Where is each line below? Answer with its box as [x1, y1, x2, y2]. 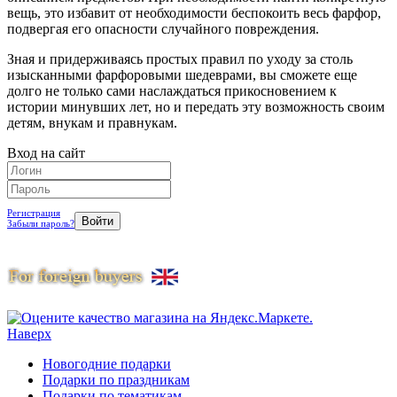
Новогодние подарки [43, 355, 171, 371]
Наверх [7, 325, 51, 341]
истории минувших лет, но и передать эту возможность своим [7, 98, 385, 114]
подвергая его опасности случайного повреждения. [7, 20, 319, 36]
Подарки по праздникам [43, 371, 190, 387]
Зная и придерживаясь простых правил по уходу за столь [7, 51, 353, 66]
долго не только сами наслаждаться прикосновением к [7, 82, 337, 98]
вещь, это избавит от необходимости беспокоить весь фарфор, [7, 4, 381, 20]
